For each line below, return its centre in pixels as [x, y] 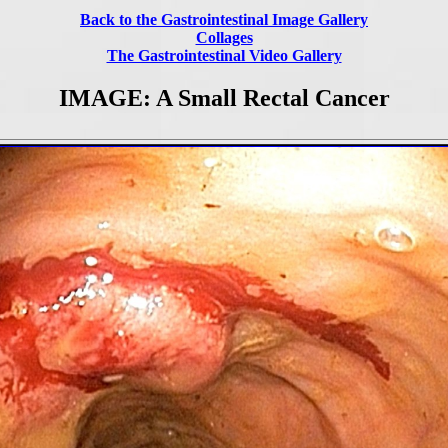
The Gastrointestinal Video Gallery [224, 55]
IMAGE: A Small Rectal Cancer [224, 97]
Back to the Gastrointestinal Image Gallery [224, 19]
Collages [224, 37]
